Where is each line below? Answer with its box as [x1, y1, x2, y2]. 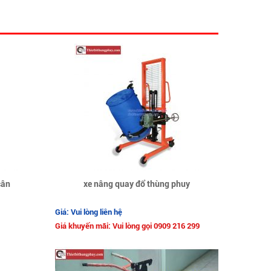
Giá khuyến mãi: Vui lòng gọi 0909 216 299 [54, 221, 200, 231]
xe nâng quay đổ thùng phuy [83, 179, 190, 189]
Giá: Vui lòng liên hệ [54, 207, 122, 217]
